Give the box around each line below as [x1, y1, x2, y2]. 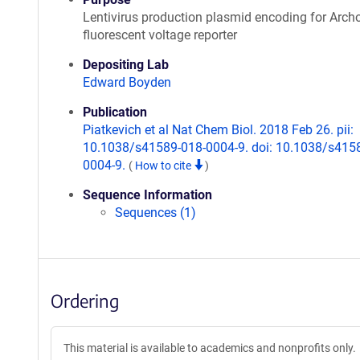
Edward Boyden [83, 75, 171, 90]
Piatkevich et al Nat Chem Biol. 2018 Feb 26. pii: [83, 122, 354, 137]
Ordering [51, 289, 119, 312]
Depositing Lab [83, 57, 169, 72]
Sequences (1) [115, 205, 196, 220]
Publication [83, 104, 147, 120]
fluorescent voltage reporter [83, 27, 237, 43]
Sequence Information [83, 187, 212, 202]
